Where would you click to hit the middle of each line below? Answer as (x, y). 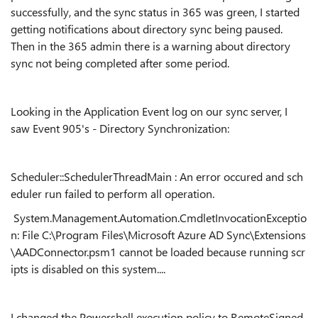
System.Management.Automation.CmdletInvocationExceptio (159, 218)
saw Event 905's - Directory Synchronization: (120, 128)
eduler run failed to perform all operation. (113, 193)
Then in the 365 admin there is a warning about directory (150, 46)
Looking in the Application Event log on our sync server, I (149, 111)
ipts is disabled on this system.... (88, 269)
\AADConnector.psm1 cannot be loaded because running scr (158, 252)
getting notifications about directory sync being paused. (147, 29)
